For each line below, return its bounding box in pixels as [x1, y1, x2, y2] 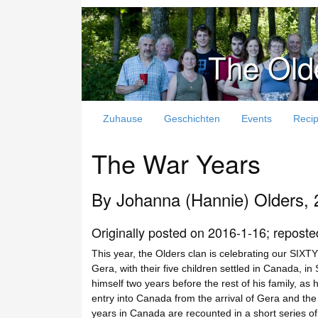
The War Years [91, 144, 261, 181]
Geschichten [164, 112, 220, 124]
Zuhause [103, 112, 143, 124]
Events [241, 112, 272, 124]
